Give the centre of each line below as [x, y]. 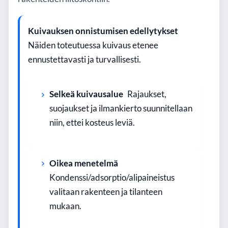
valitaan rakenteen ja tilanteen [106, 192]
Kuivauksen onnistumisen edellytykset [103, 31]
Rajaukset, [146, 94]
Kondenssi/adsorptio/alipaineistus [112, 177]
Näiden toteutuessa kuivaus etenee [93, 46]
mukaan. [65, 206]
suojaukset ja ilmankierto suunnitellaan [121, 109]
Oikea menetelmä [83, 163]
